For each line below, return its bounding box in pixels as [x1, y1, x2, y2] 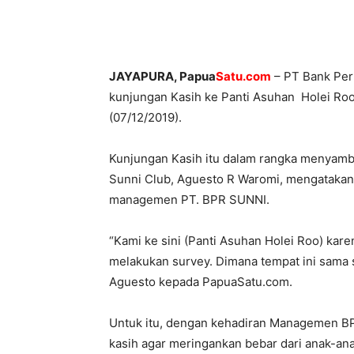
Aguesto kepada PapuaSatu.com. [109, 274, 292, 289]
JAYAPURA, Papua [109, 69, 216, 84]
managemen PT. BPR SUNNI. [109, 192, 269, 207]
